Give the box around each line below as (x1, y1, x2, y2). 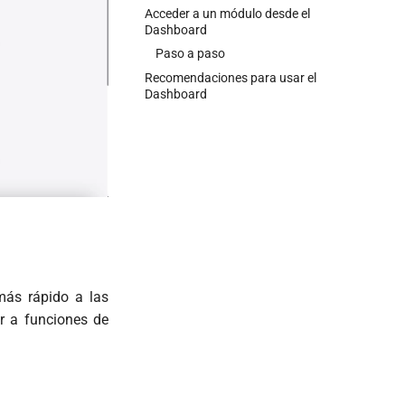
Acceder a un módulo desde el (145, 5, 310, 21)
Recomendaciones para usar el (145, 71, 316, 85)
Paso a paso (155, 46, 225, 61)
